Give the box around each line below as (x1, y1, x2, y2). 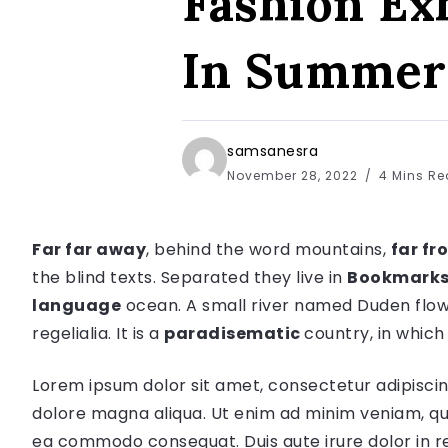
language (32, 293, 121, 317)
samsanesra (227, 140, 318, 161)
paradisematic (164, 321, 304, 345)
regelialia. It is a (32, 321, 164, 345)
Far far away (32, 237, 146, 261)
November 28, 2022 (227, 166, 362, 184)
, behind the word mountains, (146, 237, 391, 261)
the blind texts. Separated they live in (32, 265, 347, 289)
